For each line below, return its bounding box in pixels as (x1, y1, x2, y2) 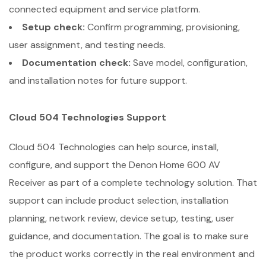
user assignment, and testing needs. (9, 38, 166, 51)
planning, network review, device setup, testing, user (9, 211, 235, 224)
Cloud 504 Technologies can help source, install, (9, 140, 218, 153)
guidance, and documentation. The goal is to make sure (9, 229, 249, 242)
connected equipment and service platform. (9, 2, 200, 15)
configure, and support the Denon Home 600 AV (9, 158, 220, 171)
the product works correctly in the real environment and (9, 247, 255, 260)
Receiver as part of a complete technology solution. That (9, 176, 257, 189)
